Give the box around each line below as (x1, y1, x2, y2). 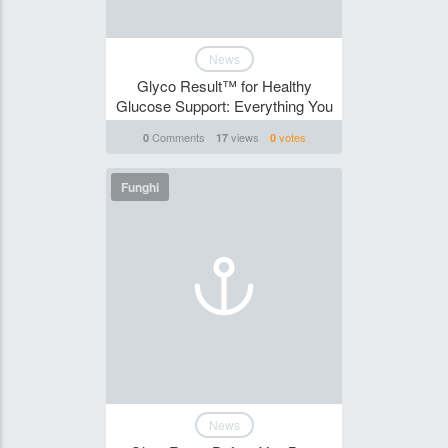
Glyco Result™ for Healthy (136, 75, 312, 96)
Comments (148, 129, 205, 145)
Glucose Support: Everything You (115, 95, 333, 116)
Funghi (121, 178, 159, 196)
